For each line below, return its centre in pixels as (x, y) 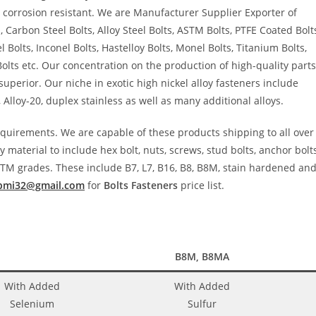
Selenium (32, 303)
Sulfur (202, 303)
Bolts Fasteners (142, 185)
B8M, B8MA (202, 256)
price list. (202, 185)
